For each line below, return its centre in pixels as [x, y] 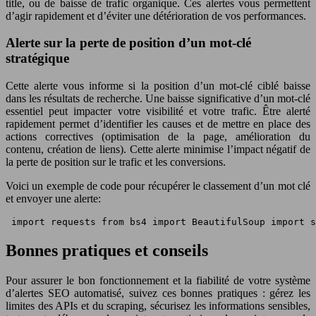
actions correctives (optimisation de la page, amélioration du [158, 137]
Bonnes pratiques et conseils [107, 251]
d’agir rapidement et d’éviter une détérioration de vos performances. [156, 16]
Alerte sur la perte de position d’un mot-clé [128, 43]
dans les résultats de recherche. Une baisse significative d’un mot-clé [158, 99]
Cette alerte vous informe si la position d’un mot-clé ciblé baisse [158, 86]
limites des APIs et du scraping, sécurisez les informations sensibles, [158, 306]
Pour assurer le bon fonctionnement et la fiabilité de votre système [158, 280]
